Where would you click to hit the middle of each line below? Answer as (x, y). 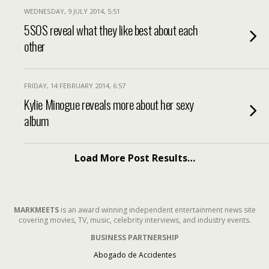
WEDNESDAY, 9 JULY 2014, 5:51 (72, 11)
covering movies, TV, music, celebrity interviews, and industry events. (134, 220)
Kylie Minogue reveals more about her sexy (109, 104)
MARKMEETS (36, 210)
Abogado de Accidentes (134, 255)
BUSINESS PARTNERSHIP (134, 237)
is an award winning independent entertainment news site (157, 210)
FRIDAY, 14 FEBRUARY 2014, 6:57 (75, 86)
